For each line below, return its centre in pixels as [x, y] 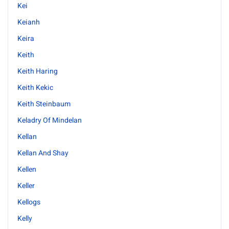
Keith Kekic [35, 88]
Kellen [27, 169]
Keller [26, 186]
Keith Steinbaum [44, 104]
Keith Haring [38, 71]
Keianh [29, 22]
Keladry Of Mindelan [50, 120]
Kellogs [29, 202]
